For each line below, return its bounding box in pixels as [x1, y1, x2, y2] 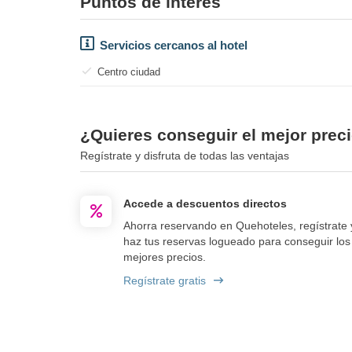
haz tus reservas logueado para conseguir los [123, 234, 350, 247]
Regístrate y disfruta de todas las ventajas [80, 148, 289, 162]
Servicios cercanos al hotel [100, 38, 247, 52]
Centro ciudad [97, 65, 160, 78]
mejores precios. [123, 250, 206, 263]
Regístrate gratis [123, 273, 206, 287]
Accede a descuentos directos [123, 196, 287, 210]
